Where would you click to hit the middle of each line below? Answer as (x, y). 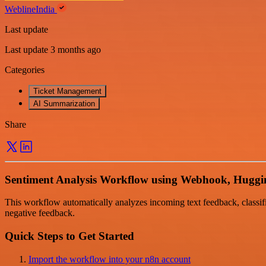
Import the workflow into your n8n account (110, 259)
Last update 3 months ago (53, 49)
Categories (25, 69)
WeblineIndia (31, 9)
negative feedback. (40, 213)
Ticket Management (67, 91)
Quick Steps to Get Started (69, 236)
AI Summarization (64, 103)
